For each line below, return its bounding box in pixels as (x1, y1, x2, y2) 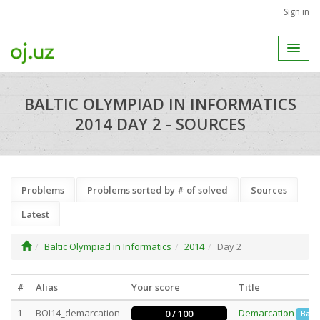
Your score (131, 281, 180, 294)
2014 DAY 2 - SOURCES (74, 113, 246, 134)
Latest (21, 208, 49, 221)
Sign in (284, 6, 309, 18)
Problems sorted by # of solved (87, 184, 228, 196)
